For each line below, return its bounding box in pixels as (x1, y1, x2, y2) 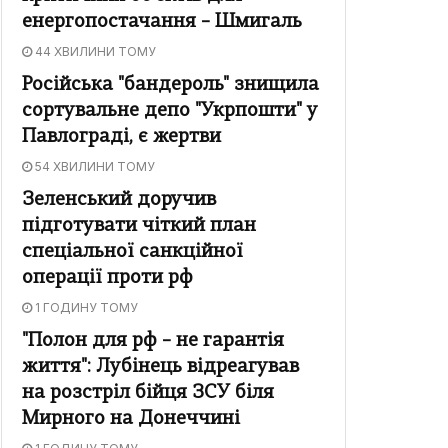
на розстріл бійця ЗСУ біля (22, 384, 274, 404)
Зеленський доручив (22, 191, 216, 211)
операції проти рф (22, 269, 193, 289)
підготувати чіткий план (22, 217, 256, 237)
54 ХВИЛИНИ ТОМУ (32, 159, 155, 175)
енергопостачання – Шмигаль (22, 13, 302, 33)
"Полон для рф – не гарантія (22, 332, 284, 352)
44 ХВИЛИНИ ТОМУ (32, 44, 156, 60)
